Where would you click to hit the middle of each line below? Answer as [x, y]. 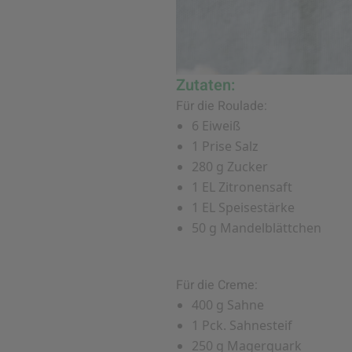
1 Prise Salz [225, 147]
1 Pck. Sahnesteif [242, 326]
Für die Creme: [217, 286]
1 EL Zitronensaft [242, 187]
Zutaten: [205, 86]
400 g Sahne [228, 305]
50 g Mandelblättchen [257, 228]
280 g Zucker [230, 167]
